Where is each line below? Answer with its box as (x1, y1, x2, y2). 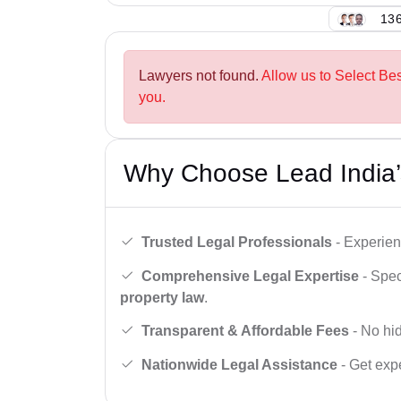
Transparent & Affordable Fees (141, 323, 349, 339)
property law (120, 289, 204, 305)
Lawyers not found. (139, 68, 261, 84)
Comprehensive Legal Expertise (141, 268, 359, 284)
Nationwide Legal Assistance (141, 356, 337, 372)
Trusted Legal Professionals (141, 234, 332, 250)
